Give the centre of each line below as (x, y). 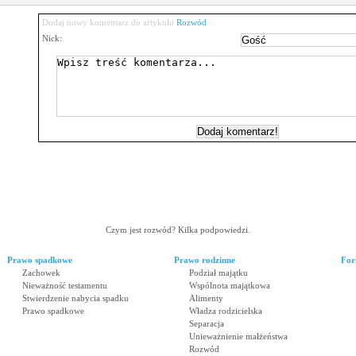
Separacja (206, 323)
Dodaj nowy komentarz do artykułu (109, 22)
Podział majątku (218, 273)
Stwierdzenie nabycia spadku (75, 298)
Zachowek (41, 273)
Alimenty (206, 298)
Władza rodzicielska (225, 311)
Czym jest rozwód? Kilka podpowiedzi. (178, 230)
